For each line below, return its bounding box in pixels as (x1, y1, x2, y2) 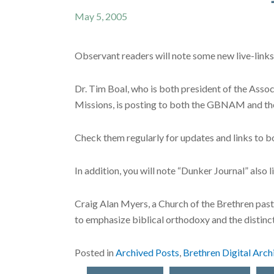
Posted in (75, 246, 116, 258)
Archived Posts (116, 246, 179, 258)
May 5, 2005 (75, 10, 127, 22)
